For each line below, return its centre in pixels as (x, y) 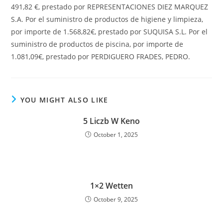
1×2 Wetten (111, 186)
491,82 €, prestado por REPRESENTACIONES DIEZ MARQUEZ (110, 7)
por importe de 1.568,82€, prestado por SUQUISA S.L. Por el (110, 32)
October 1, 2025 (116, 135)
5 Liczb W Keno (111, 121)
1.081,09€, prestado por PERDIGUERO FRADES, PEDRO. (101, 56)
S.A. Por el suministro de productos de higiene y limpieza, (107, 19)
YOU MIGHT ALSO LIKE (64, 100)
